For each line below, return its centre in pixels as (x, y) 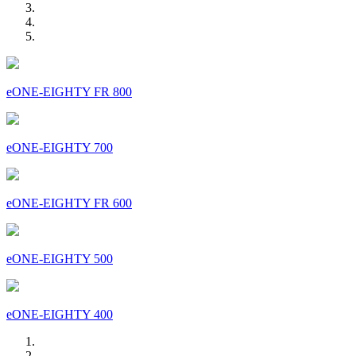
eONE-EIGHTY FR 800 (69, 92)
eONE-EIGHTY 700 (60, 148)
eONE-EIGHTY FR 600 (69, 203)
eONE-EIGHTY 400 (60, 315)
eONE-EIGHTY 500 (60, 259)
